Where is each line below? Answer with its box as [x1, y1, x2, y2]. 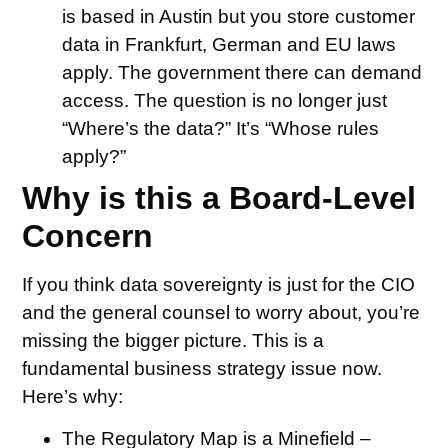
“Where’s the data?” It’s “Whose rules [62, 117, 380, 139]
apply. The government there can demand [62, 61, 423, 83]
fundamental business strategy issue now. [22, 357, 383, 379]
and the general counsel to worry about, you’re [22, 301, 421, 323]
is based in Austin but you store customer [62, 5, 416, 27]
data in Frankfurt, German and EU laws [62, 33, 397, 55]
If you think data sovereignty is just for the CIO [22, 273, 416, 295]
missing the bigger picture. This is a [22, 329, 325, 351]
